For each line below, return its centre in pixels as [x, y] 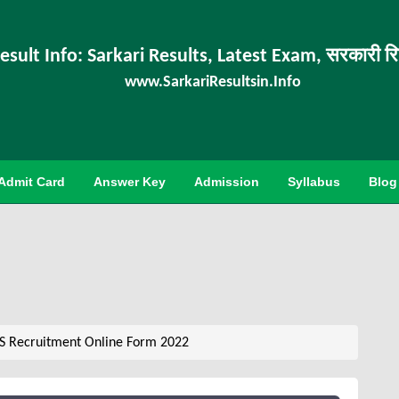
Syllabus [314, 182]
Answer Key [130, 182]
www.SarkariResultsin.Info [213, 82]
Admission [227, 182]
